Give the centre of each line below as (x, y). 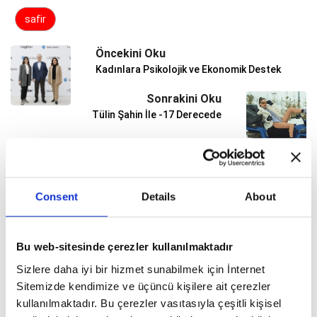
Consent (57, 197)
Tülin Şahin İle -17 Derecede (157, 115)
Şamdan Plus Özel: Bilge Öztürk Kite (194, 237)
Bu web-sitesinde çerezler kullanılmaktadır (125, 247)
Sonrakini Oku (184, 99)
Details (158, 197)
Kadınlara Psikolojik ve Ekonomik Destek (188, 70)
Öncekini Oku (131, 54)
